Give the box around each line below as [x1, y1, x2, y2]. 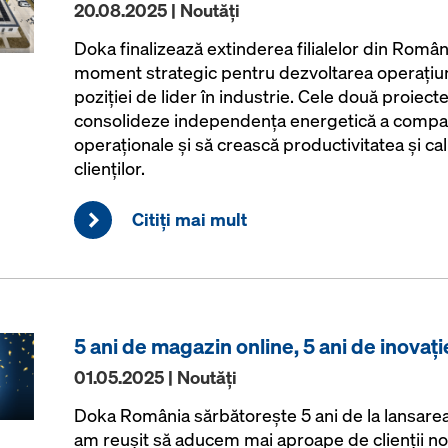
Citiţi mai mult [131, 208, 247, 231]
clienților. [73, 157, 145, 180]
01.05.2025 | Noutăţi [73, 366, 237, 389]
